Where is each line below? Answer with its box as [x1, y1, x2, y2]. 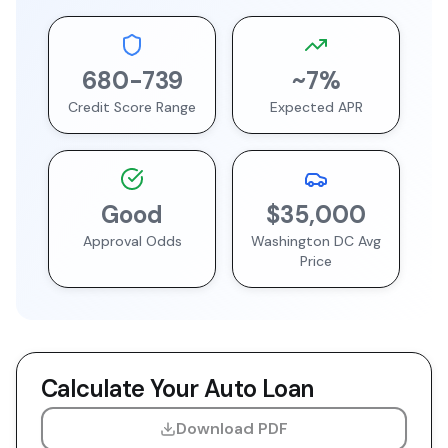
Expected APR [269, 98, 363, 116]
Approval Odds [82, 232, 182, 250]
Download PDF [176, 418, 288, 439]
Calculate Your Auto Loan [41, 373, 314, 404]
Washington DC [251, 232, 354, 250]
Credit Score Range [68, 98, 196, 116]
